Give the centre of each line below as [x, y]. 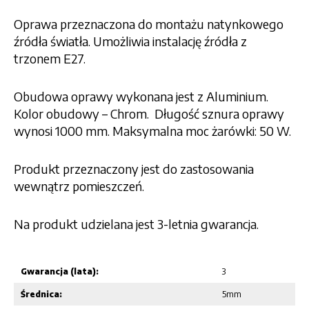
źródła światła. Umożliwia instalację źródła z [130, 41]
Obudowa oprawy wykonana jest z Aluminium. [141, 97]
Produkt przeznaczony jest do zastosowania [134, 169]
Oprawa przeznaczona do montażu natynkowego [149, 24]
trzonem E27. [51, 59]
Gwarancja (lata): [60, 272]
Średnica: [41, 295]
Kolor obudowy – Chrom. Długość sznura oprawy [149, 114]
